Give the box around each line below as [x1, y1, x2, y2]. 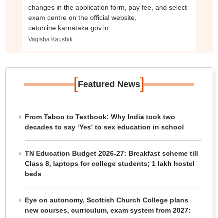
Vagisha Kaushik [28, 36, 73, 43]
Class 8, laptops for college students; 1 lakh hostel [24, 160, 195, 168]
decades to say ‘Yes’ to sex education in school [24, 123, 184, 131]
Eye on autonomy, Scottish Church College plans [24, 196, 188, 204]
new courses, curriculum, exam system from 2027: [24, 206, 191, 215]
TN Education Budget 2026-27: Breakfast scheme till [24, 149, 198, 158]
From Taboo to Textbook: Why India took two [24, 113, 175, 121]
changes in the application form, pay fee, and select [28, 3, 187, 12]
